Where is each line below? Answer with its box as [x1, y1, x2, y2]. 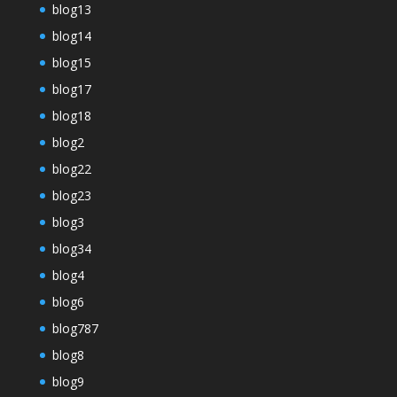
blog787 [51, 320, 98, 338]
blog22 [51, 160, 91, 178]
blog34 [51, 240, 91, 258]
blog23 [51, 187, 91, 205]
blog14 [51, 27, 91, 45]
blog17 [51, 81, 91, 98]
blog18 [51, 107, 91, 125]
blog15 [51, 54, 91, 72]
